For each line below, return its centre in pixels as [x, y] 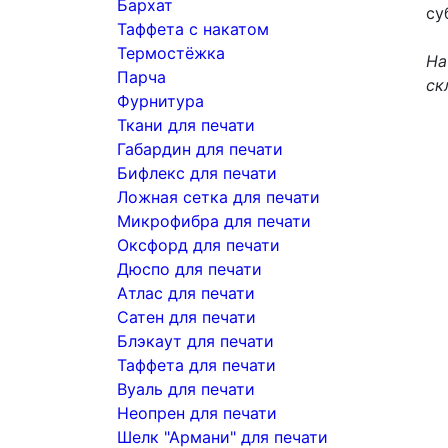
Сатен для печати [186, 317]
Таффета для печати [196, 365]
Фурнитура [160, 101]
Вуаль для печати [186, 389]
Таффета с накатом [193, 29]
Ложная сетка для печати [218, 197]
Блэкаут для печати [195, 341]
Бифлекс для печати [197, 173]
